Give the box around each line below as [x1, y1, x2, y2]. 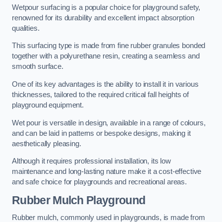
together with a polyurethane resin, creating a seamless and [12, 52, 200, 60]
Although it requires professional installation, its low [12, 157, 171, 166]
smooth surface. [12, 62, 63, 71]
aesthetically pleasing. [12, 139, 81, 148]
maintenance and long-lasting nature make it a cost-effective [12, 167, 202, 176]
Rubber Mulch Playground [12, 193, 146, 207]
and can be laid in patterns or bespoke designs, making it [12, 129, 191, 137]
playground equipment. [12, 101, 84, 109]
